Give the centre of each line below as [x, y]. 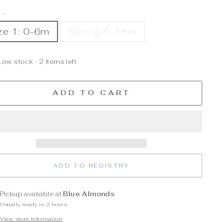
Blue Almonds [89, 194]
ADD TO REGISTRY [91, 165]
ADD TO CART [91, 93]
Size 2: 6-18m [103, 31]
